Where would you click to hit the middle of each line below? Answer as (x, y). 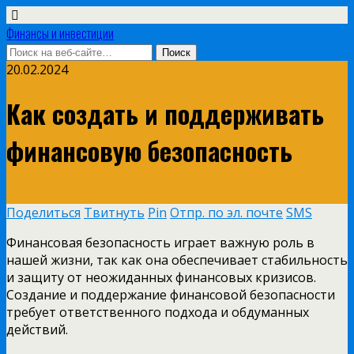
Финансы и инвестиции (60, 33)
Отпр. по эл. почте (226, 212)
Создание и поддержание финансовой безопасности (171, 294)
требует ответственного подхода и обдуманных (158, 312)
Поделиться (43, 212)
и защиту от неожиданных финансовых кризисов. (161, 277)
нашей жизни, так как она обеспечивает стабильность (177, 260)
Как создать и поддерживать (165, 114)
